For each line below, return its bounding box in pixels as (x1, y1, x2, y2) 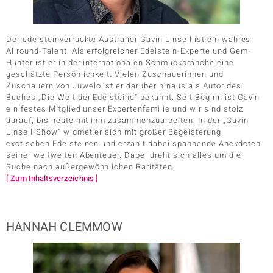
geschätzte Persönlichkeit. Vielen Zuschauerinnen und (6, 68, 224, 80)
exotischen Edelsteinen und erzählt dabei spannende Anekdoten (6, 138, 261, 149)
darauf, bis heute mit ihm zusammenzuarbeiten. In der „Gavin (6, 115, 249, 126)
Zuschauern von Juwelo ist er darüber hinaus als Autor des (6, 80, 241, 91)
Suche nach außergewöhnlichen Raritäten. (6, 161, 175, 172)
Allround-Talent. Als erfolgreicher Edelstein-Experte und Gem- (6, 45, 251, 57)
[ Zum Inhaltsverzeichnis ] (6, 172, 99, 184)
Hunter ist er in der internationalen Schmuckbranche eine (6, 57, 234, 68)
